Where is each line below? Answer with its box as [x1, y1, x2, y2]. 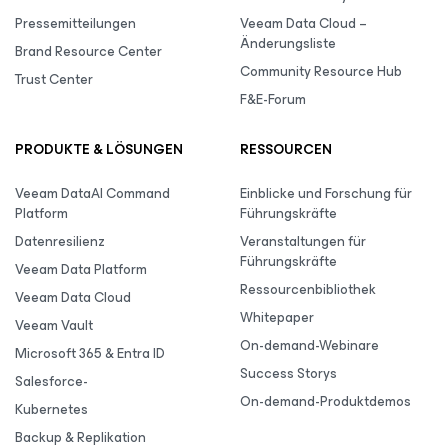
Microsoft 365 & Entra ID [15, 342, 165, 365]
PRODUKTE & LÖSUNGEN [15, 138, 183, 161]
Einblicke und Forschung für [240, 182, 412, 205]
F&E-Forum [240, 88, 306, 111]
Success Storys [240, 362, 337, 385]
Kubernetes [15, 398, 88, 421]
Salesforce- [15, 370, 88, 393]
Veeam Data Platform [15, 258, 147, 281]
